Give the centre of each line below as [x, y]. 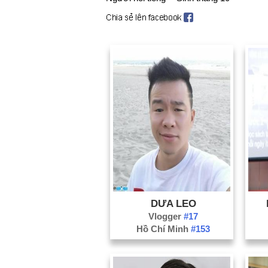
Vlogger [166, 216]
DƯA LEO [173, 203]
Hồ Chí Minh [164, 229]
